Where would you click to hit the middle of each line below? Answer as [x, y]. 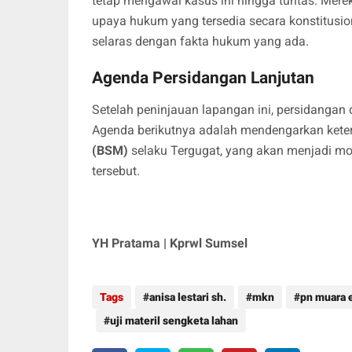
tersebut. [116, 171]
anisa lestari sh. [188, 297]
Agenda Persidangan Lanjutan [203, 78]
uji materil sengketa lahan [174, 321]
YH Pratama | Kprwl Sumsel [170, 244]
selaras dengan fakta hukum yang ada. [200, 42]
